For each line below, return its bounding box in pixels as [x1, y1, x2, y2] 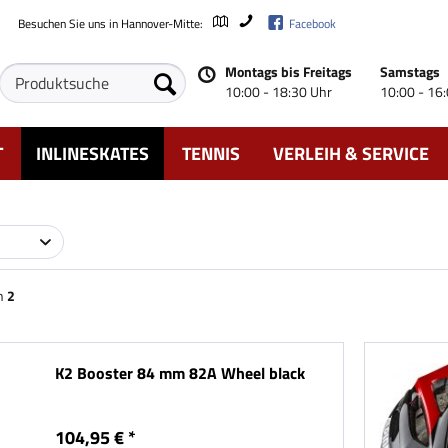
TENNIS [182, 140, 240, 167]
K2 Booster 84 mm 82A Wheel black [55, 361, 306, 386]
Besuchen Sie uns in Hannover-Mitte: [18, 14, 206, 33]
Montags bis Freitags [224, 61, 352, 82]
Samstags [379, 61, 440, 82]
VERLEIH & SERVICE [273, 140, 429, 167]
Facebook [289, 14, 336, 33]
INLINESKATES [36, 140, 149, 167]
